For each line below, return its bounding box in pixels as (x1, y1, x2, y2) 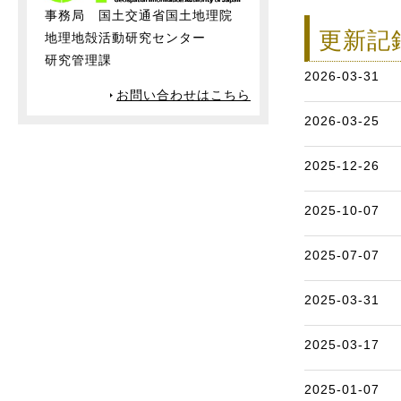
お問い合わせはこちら (116, 87, 251, 102)
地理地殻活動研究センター (45, 30, 206, 45)
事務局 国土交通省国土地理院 (45, 7, 233, 22)
